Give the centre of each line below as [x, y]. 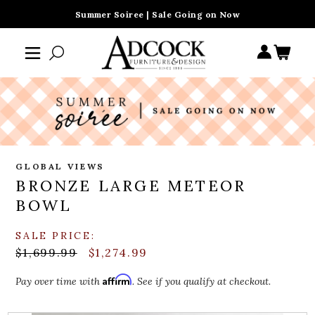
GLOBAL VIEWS [60, 167]
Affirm [118, 280]
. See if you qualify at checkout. [202, 282]
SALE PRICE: [56, 236]
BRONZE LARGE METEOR [131, 186]
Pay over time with [59, 282]
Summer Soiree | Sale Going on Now [157, 14]
